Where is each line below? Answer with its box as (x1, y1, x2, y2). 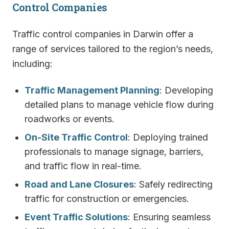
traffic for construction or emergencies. (25, 193, 189, 204)
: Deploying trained (128, 132, 208, 143)
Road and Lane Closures (25, 179, 134, 190)
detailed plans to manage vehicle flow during (25, 99, 214, 110)
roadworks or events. (25, 113, 114, 124)
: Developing (159, 85, 213, 96)
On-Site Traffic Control (25, 132, 128, 143)
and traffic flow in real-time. (25, 161, 142, 171)
